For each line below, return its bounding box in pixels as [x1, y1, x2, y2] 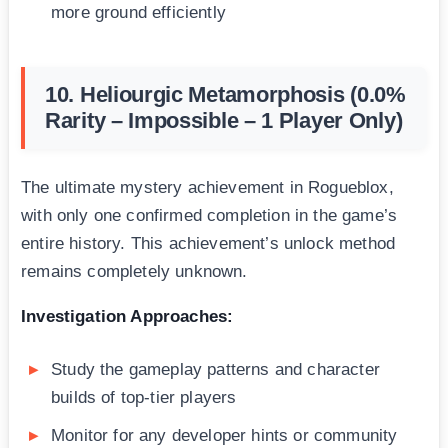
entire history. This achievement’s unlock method [21, 234, 396, 254]
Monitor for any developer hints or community [51, 426, 398, 446]
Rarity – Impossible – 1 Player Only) [45, 108, 403, 134]
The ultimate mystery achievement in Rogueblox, [21, 178, 394, 198]
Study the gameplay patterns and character [51, 360, 380, 380]
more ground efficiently [51, 3, 226, 23]
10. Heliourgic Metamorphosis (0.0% [45, 82, 406, 108]
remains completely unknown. [21, 262, 248, 282]
